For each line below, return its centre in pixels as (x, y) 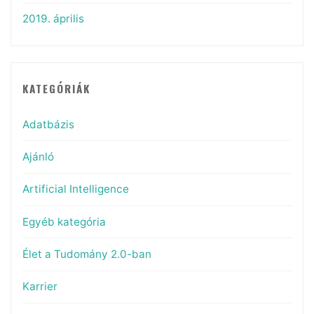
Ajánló (38, 157)
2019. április (53, 19)
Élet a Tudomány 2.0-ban (87, 254)
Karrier (40, 287)
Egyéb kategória (64, 221)
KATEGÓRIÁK (56, 89)
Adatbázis (48, 124)
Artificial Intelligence (75, 189)
